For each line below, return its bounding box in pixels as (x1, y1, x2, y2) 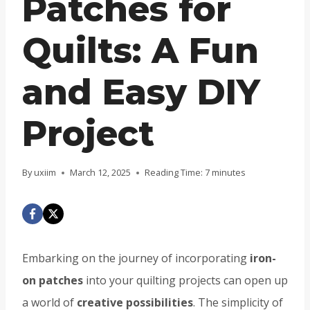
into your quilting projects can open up (83, 273, 288, 289)
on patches (22, 273, 83, 289)
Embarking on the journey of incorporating (22, 250, 250, 266)
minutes (212, 166, 246, 179)
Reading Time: (145, 166, 203, 179)
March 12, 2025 (70, 166, 131, 179)
